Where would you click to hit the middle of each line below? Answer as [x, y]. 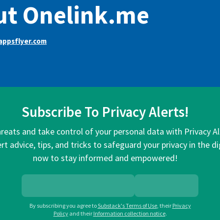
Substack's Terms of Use [127, 206]
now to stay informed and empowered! [105, 158]
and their [81, 214]
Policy [61, 214]
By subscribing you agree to [63, 206]
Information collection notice [129, 214]
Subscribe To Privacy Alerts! [105, 112]
